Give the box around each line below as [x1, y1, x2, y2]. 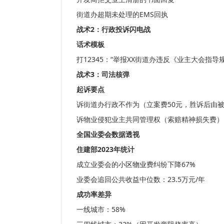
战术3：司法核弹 [76, 69, 129, 79]
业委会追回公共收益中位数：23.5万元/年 [76, 174, 205, 184]
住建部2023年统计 [76, 144, 134, 154]
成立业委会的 [76, 159, 118, 169]
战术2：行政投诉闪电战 [76, 24, 150, 34]
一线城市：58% [76, 204, 125, 214]
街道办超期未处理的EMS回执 [76, 9, 168, 19]
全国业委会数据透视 [76, 129, 139, 139]
